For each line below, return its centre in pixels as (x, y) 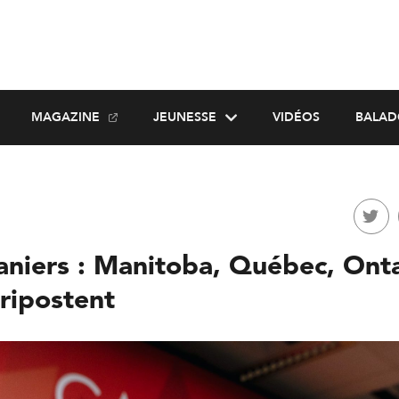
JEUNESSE (184, 117)
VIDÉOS (296, 117)
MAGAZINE (65, 117)
